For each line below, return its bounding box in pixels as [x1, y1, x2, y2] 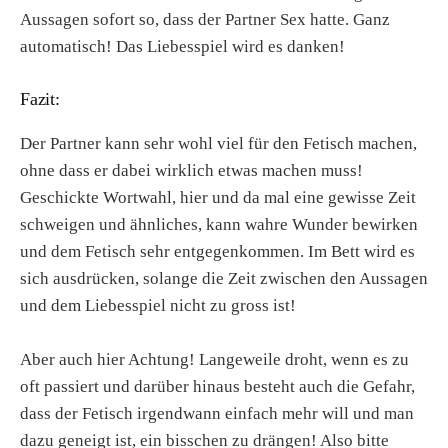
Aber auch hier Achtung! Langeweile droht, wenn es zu [20, 350, 409, 369]
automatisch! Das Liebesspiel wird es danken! [20, 36, 345, 56]
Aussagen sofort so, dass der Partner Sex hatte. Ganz [20, 9, 390, 29]
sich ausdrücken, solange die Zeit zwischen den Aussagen [20, 268, 428, 288]
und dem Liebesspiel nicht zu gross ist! [20, 295, 296, 315]
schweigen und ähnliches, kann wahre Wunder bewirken [20, 214, 418, 234]
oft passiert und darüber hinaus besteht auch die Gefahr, [20, 377, 415, 396]
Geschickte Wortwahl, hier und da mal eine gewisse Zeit [20, 187, 416, 207]
